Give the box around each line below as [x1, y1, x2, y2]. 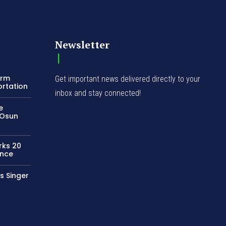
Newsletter [55, 37, 110, 51]
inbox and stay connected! [55, 88, 141, 98]
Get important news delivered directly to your [55, 74, 201, 84]
